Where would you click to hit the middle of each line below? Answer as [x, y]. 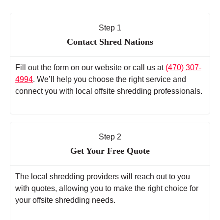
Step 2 [110, 137]
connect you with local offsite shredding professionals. [109, 91]
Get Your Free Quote [110, 151]
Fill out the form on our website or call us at [90, 68]
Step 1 [110, 28]
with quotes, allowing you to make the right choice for [107, 189]
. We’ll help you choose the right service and [110, 80]
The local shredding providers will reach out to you [103, 177]
